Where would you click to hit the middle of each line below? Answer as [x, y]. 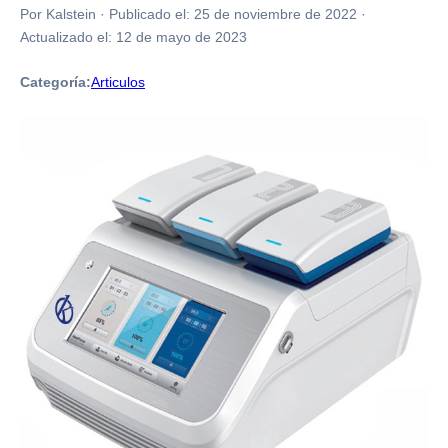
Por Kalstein [58, 14]
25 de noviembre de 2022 [275, 14]
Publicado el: [151, 14]
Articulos [118, 82]
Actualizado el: [68, 37]
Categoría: [55, 82]
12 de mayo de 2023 [181, 37]
